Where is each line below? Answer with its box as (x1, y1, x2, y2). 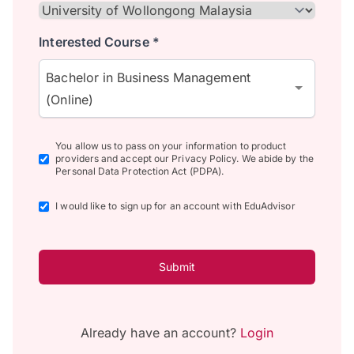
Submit (158, 259, 196, 273)
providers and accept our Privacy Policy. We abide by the (55, 153, 314, 165)
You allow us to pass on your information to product (55, 140, 287, 153)
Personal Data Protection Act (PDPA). (55, 165, 224, 178)
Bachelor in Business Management (46, 70, 250, 86)
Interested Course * (39, 34, 160, 51)
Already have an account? (80, 324, 240, 341)
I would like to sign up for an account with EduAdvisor (55, 200, 296, 213)
